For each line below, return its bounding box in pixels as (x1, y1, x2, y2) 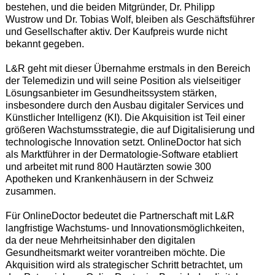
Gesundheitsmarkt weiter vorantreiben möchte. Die (5, 247, 225, 258)
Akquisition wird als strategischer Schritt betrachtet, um (5, 260, 242, 271)
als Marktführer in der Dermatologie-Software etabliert (5, 149, 238, 160)
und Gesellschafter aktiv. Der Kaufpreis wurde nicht (5, 26, 227, 37)
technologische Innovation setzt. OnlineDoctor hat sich (5, 137, 241, 148)
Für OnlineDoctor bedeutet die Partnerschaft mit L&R (5, 211, 234, 222)
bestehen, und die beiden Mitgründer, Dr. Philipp (5, 2, 215, 13)
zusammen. (5, 186, 56, 197)
